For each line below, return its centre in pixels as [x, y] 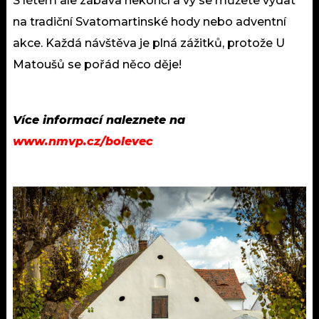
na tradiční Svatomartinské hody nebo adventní [150, 22]
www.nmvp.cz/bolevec [83, 142]
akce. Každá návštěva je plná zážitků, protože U [149, 43]
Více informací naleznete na [99, 120]
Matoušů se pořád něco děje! [97, 65]
